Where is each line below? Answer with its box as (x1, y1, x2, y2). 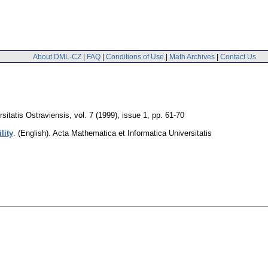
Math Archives (169, 52, 215, 61)
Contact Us (220, 52, 256, 61)
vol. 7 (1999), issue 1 (74, 111, 147, 120)
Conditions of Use (106, 52, 164, 61)
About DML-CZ (33, 52, 81, 61)
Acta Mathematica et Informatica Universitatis (53, 129, 212, 138)
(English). (18, 129, 51, 138)
